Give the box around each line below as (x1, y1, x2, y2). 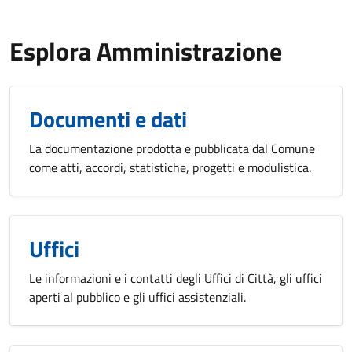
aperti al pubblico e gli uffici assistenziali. (29, 288, 246, 307)
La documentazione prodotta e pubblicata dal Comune (29, 139, 315, 159)
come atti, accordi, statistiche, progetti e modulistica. (29, 158, 311, 178)
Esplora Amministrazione (9, 32, 282, 71)
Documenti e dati (29, 102, 187, 137)
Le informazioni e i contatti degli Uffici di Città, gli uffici (29, 269, 322, 288)
